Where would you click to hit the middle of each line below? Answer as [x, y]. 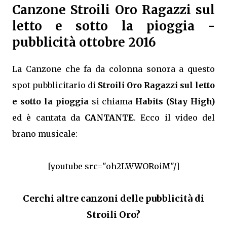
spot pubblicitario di [55, 85]
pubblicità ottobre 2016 [84, 43]
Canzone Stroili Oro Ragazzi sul [113, 10]
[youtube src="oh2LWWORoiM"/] [113, 166]
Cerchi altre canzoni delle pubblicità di [113, 199]
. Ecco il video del [174, 118]
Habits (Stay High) [175, 102]
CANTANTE [109, 118]
